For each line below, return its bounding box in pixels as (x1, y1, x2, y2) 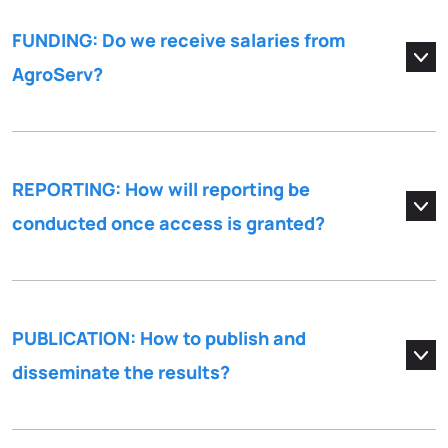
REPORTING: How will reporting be (12, 177, 310, 202)
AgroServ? (12, 62, 103, 87)
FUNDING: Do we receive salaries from (12, 28, 345, 53)
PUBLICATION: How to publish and (12, 326, 306, 351)
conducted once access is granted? (12, 211, 325, 236)
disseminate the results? (12, 360, 230, 385)
